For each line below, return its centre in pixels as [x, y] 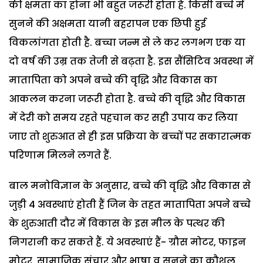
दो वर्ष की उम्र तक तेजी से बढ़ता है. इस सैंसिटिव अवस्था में [131, 61]
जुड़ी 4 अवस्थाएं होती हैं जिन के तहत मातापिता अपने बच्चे [130, 204]
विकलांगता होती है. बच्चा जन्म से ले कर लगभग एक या [127, 42]
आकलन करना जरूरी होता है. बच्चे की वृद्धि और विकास [127, 99]
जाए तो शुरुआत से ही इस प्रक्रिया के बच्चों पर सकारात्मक [130, 136]
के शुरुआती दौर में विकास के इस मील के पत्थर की [117, 223]
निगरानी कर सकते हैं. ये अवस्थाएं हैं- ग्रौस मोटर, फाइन [127, 242]
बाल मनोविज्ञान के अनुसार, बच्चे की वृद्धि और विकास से [130, 186]
